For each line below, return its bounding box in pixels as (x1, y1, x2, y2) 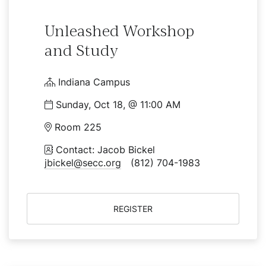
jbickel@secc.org (45, 157, 121, 169)
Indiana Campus (55, 76, 130, 88)
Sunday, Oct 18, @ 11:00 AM (53, 99, 180, 110)
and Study (45, 42, 118, 59)
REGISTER (113, 204, 153, 214)
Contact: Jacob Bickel (53, 144, 164, 156)
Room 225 (52, 121, 102, 133)
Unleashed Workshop (45, 22, 194, 40)
